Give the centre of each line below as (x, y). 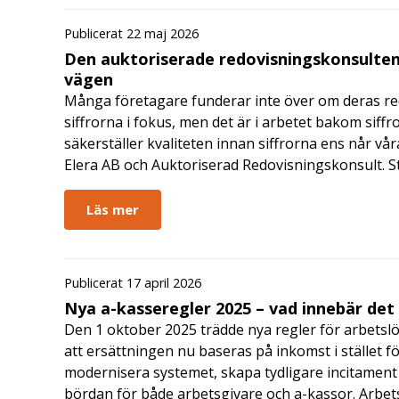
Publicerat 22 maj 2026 (131, 33)
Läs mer (113, 209)
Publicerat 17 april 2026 (133, 282)
